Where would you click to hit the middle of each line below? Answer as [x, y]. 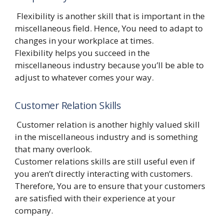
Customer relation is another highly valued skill [107, 124]
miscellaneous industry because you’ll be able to [109, 65]
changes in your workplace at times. [85, 40]
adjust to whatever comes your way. [84, 77]
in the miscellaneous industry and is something [106, 137]
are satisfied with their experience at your [95, 198]
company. [34, 210]
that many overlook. [54, 149]
